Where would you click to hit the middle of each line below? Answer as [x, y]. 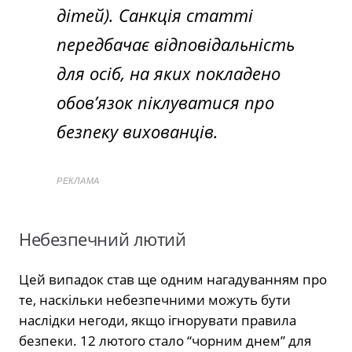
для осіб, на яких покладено [169, 73]
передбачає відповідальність [176, 44]
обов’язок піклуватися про [165, 102]
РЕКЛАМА [78, 180]
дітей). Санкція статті [155, 15]
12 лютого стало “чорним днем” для [194, 340]
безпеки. [48, 340]
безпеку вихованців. [137, 131]
